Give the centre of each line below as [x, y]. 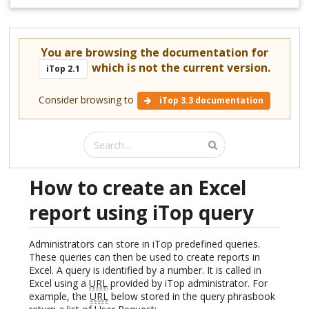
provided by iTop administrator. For [188, 283]
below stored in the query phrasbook [192, 297]
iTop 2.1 [63, 69]
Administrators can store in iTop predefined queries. [144, 244]
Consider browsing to [87, 100]
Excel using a [59, 283]
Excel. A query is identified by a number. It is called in [145, 270]
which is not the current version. [179, 68]
